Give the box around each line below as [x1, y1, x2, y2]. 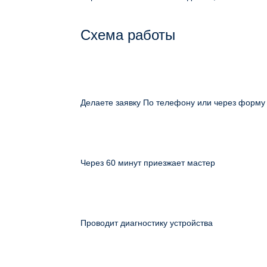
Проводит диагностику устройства [80, 218, 213, 228]
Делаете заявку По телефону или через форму [80, 98, 265, 107]
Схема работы [80, 27, 175, 43]
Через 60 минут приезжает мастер [80, 158, 215, 167]
